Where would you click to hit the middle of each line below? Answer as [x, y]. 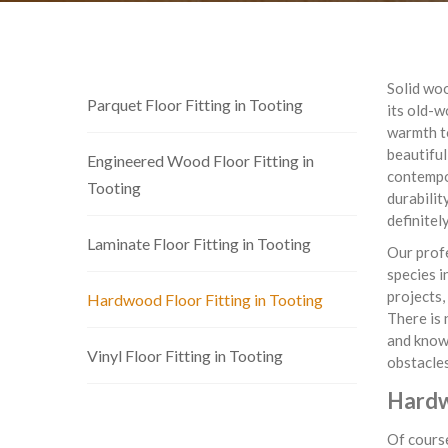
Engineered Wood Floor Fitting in [200, 160]
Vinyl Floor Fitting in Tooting [185, 355]
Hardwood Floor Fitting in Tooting [205, 299]
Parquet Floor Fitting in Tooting [195, 104]
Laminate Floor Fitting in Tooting [199, 243]
